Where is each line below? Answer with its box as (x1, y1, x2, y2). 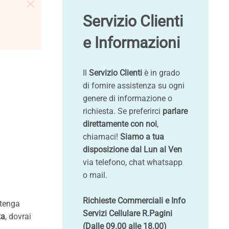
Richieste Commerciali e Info (83, 196, 186, 205)
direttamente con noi (83, 119, 157, 129)
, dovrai (5, 212, 31, 221)
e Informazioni (83, 34, 180, 52)
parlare (163, 106, 188, 116)
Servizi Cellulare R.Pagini (83, 209, 172, 218)
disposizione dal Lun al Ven (83, 145, 182, 154)
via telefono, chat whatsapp (83, 157, 182, 167)
